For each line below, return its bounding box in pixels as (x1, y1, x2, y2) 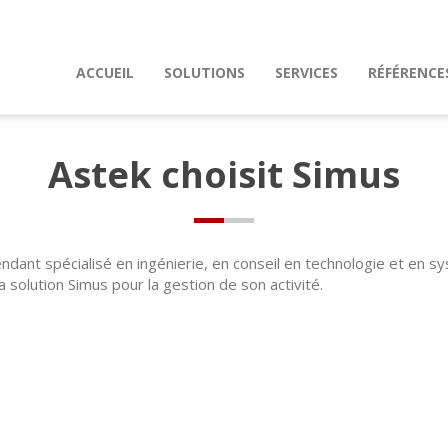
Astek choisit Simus (48, 150, 400, 199)
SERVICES (275, 62, 338, 82)
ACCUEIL (76, 62, 134, 82)
